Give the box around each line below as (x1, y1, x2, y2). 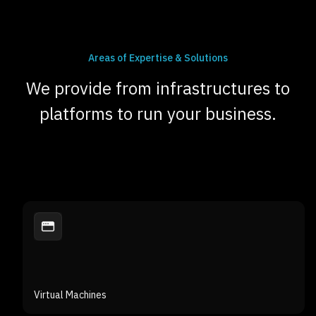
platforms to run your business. (39, 71, 276, 100)
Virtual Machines (34, 257, 107, 274)
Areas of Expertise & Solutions (88, 20, 228, 37)
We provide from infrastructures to (26, 46, 290, 75)
